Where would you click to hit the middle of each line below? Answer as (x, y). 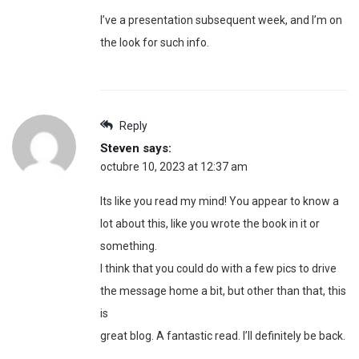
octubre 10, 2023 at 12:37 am (174, 167)
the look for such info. (155, 43)
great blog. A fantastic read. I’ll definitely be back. (223, 336)
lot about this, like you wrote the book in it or (210, 224)
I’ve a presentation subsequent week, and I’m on (221, 20)
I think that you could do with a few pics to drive (218, 269)
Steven (120, 149)
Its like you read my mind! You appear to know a (220, 202)
